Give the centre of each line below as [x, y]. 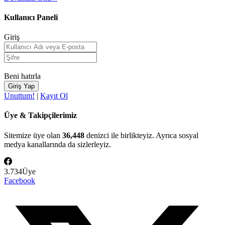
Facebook [20, 180]
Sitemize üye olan [33, 135]
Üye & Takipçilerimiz [40, 116]
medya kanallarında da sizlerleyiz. [58, 144]
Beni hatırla [22, 76]
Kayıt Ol [54, 96]
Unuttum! [19, 96]
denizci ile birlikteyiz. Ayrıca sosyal [141, 135]
